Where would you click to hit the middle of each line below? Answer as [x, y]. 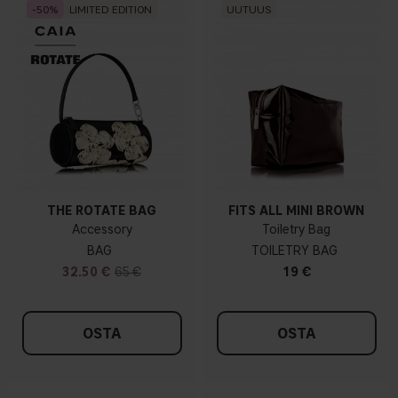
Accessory [102, 229]
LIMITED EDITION [111, 9]
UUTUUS [249, 9]
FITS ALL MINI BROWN [296, 211]
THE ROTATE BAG [102, 211]
